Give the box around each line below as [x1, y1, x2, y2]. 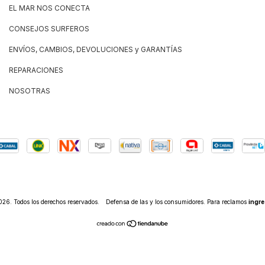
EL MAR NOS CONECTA [9, 3, 90, 12]
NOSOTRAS [9, 86, 50, 95]
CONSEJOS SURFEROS [9, 24, 89, 33]
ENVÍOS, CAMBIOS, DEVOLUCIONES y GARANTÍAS [9, 44, 182, 54]
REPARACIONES [9, 65, 63, 75]
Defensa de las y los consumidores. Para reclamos [106, 198, 247, 205]
